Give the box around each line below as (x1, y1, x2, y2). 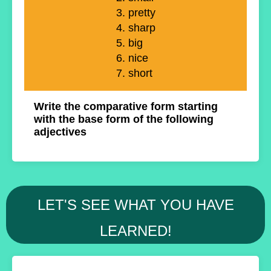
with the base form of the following (34, 113, 214, 126)
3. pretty (116, 7, 155, 19)
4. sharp (116, 22, 155, 34)
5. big (116, 37, 143, 50)
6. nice (116, 52, 148, 65)
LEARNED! (99, 223, 172, 240)
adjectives (34, 126, 87, 139)
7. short (116, 67, 152, 80)
